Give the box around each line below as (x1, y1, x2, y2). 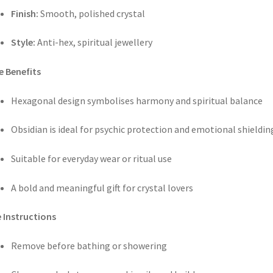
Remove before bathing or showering (10, 239, 167, 252)
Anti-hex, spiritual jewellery (35, 36, 152, 49)
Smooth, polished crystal (38, 7, 145, 19)
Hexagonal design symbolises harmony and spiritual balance (10, 94, 263, 107)
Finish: (10, 7, 38, 19)
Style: (10, 36, 35, 49)
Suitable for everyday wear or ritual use (10, 152, 172, 165)
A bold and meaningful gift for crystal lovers (10, 181, 193, 194)
